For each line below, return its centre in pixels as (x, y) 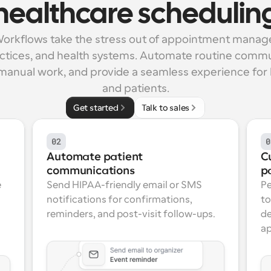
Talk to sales (165, 108)
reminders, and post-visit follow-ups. (131, 214)
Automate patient (95, 157)
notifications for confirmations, (120, 200)
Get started (96, 108)
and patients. (135, 88)
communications (91, 171)
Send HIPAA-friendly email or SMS (125, 185)
